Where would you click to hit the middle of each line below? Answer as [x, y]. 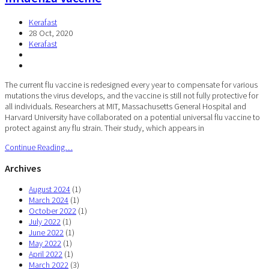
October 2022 [53, 211]
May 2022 [45, 243]
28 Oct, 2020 [51, 33]
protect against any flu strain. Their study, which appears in [105, 128]
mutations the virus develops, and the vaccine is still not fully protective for [131, 95]
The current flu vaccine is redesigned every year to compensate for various [131, 84]
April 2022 [46, 254]
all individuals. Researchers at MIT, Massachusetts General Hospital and [125, 106]
